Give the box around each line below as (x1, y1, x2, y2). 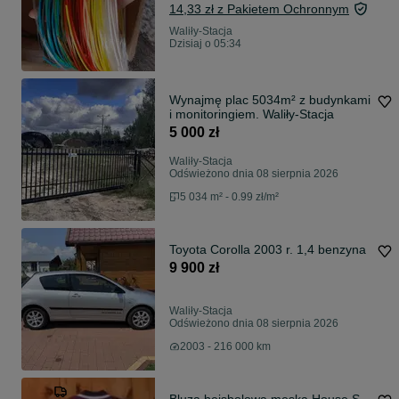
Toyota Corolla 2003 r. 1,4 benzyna (169, 242, 366, 257)
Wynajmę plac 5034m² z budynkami (169, 93, 370, 108)
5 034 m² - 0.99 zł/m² (180, 191, 279, 204)
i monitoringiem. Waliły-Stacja (169, 107, 334, 122)
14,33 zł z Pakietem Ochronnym (169, 2, 349, 17)
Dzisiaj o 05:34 (169, 37, 241, 51)
